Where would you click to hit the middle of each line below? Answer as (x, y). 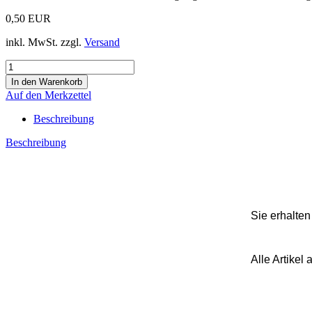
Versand (102, 42)
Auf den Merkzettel (48, 95)
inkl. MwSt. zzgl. (45, 42)
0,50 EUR (28, 18)
